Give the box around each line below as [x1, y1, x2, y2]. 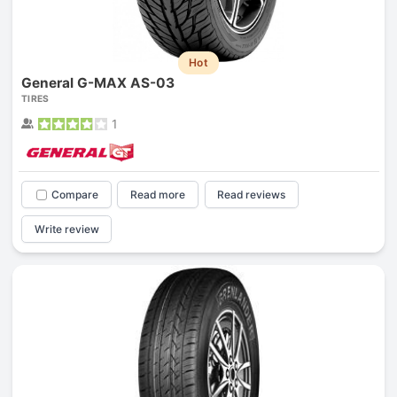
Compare [51, 188, 98, 202]
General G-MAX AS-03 [20, 74, 175, 92]
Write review [34, 222, 99, 236]
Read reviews [217, 188, 286, 202]
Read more [130, 188, 186, 202]
